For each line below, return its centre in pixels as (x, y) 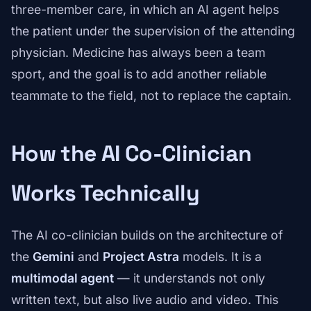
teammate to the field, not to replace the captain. (151, 96)
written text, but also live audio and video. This (145, 300)
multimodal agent (62, 278)
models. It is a (220, 257)
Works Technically (106, 193)
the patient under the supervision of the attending (153, 31)
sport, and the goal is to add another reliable (139, 74)
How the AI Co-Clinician (132, 154)
